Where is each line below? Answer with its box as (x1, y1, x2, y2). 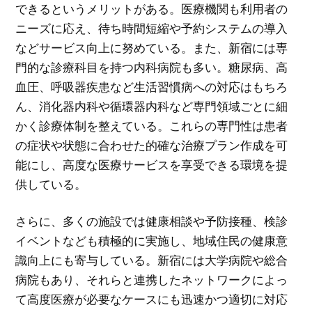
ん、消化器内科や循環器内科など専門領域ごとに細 (15, 98, 288, 114)
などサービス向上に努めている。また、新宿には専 (15, 40, 288, 55)
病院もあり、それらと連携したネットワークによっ (15, 272, 288, 288)
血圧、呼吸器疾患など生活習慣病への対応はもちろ (15, 79, 288, 94)
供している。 (15, 176, 87, 192)
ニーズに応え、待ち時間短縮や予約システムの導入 (15, 20, 288, 36)
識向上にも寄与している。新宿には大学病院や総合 (15, 253, 288, 268)
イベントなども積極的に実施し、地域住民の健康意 (15, 233, 288, 249)
